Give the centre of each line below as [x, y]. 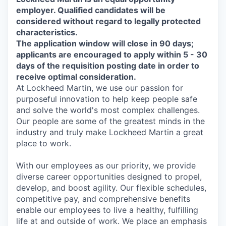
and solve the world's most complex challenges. [108, 110]
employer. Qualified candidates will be [91, 10]
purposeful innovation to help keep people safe [107, 99]
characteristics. [47, 32]
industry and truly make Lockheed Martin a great [110, 132]
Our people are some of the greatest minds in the [110, 121]
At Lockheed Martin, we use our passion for [100, 88]
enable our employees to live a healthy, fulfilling [107, 210]
